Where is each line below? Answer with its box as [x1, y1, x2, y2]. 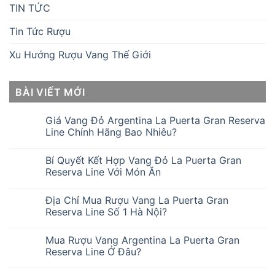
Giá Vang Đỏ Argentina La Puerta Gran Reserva [45, 114, 265, 126]
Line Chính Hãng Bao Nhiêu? [45, 125, 180, 138]
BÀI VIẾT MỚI [15, 85, 85, 98]
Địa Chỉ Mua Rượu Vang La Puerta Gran [45, 193, 228, 206]
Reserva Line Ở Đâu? [45, 245, 144, 258]
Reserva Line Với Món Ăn [45, 165, 161, 178]
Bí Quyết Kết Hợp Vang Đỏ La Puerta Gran [45, 153, 241, 166]
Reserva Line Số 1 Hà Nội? [45, 205, 167, 218]
